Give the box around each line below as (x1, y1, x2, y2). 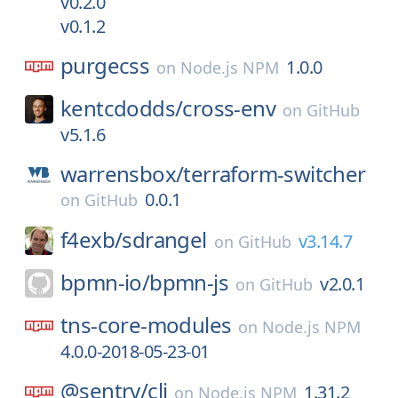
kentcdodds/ (60, 93, 183, 123)
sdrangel (122, 225, 207, 254)
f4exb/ (60, 225, 123, 254)
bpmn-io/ (60, 267, 150, 297)
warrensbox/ (60, 159, 184, 188)
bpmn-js (149, 267, 229, 297)
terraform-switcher (183, 159, 366, 188)
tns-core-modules (60, 310, 232, 339)
